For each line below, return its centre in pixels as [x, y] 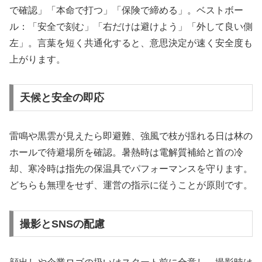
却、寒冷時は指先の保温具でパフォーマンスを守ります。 [131, 169]
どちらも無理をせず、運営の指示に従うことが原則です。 [131, 185]
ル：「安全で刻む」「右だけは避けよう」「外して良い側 [131, 26]
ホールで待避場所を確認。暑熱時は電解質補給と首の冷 [126, 153]
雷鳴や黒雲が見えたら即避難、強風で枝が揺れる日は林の [131, 136]
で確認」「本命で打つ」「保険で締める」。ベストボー [126, 10]
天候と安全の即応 [62, 98]
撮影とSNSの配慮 [62, 224]
